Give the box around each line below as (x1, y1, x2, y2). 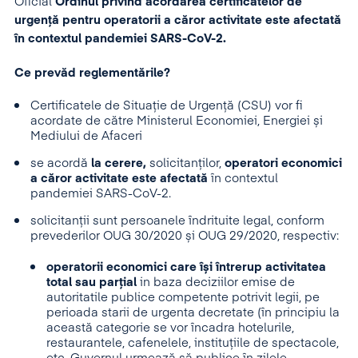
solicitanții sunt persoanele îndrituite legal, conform (30, 215, 324, 227)
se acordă (30, 157, 91, 169)
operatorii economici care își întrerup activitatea (46, 261, 326, 273)
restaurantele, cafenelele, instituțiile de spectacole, (46, 337, 339, 349)
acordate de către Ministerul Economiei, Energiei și (30, 115, 323, 127)
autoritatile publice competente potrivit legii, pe (46, 292, 320, 304)
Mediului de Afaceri (30, 130, 142, 142)
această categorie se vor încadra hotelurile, (46, 322, 294, 334)
